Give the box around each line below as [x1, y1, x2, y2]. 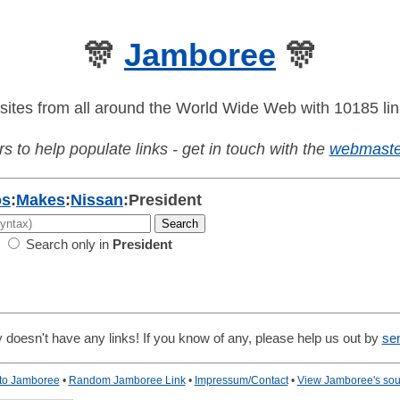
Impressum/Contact [194, 374, 288, 387]
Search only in [22, 237, 112, 253]
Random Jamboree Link [68, 374, 186, 387]
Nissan [71, 191, 123, 210]
